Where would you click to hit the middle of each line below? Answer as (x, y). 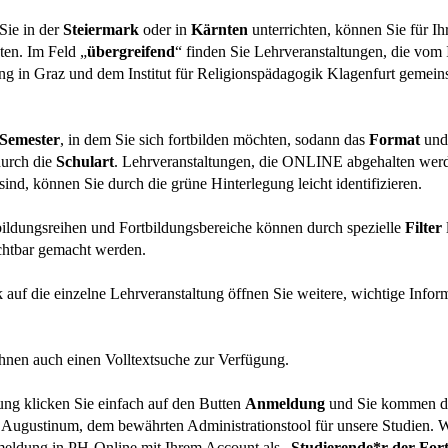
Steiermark (101, 30)
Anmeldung (285, 404)
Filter (423, 228)
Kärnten (219, 30)
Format (394, 140)
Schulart (85, 162)
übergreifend (131, 52)
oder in (165, 30)
